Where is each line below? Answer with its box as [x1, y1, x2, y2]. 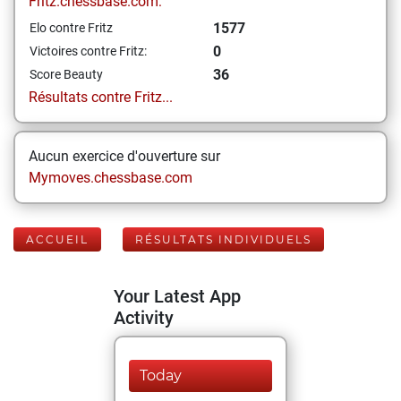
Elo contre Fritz [30, 21, 113, 35]
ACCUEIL [26, 233, 89, 246]
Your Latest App [114, 286, 241, 307]
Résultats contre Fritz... [29, 89, 173, 106]
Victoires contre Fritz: [30, 44, 147, 58]
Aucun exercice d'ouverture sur [29, 148, 220, 165]
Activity [114, 307, 174, 328]
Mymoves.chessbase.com [29, 169, 192, 186]
